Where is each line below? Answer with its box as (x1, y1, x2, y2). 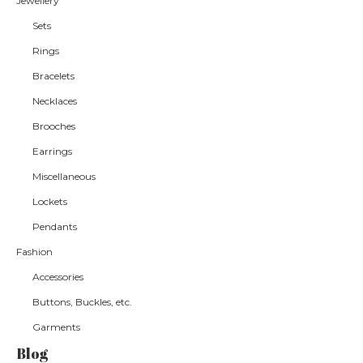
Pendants (32, 220, 77, 233)
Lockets (32, 194, 67, 207)
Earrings (32, 144, 72, 157)
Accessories (32, 270, 83, 283)
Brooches (32, 119, 75, 132)
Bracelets (32, 69, 75, 82)
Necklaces (32, 94, 77, 107)
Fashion (16, 245, 53, 258)
